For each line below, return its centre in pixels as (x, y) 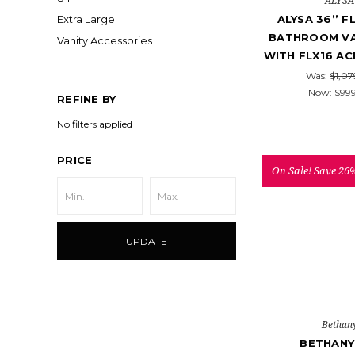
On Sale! (292, 170)
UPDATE (146, 241)
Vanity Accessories (105, 40)
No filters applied (95, 124)
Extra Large (86, 19)
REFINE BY (87, 99)
